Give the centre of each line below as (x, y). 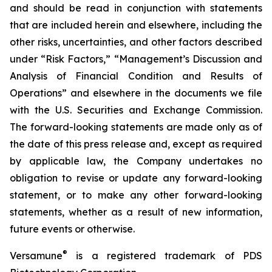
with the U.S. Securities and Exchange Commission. (136, 110)
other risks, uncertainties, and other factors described (136, 42)
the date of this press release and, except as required (136, 144)
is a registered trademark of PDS (165, 256)
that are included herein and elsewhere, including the (136, 25)
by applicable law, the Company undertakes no (136, 161)
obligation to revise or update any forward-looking (136, 178)
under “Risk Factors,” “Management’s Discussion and (136, 59)
